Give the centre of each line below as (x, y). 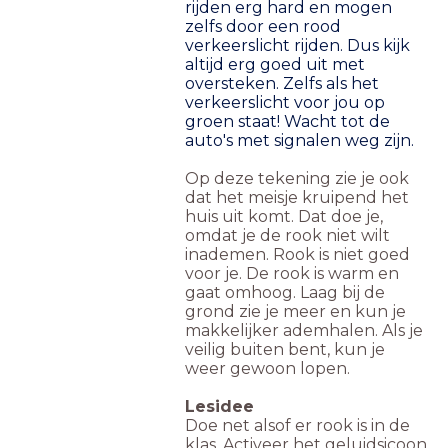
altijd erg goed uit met (275, 65)
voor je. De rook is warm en (292, 274)
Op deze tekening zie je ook (297, 179)
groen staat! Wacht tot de (287, 122)
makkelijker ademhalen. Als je (304, 331)
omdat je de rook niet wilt (287, 236)
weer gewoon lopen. (267, 369)
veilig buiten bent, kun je (285, 350)
